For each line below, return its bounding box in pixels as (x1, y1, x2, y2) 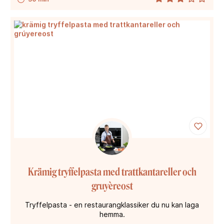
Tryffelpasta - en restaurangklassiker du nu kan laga (25, 200, 199, 209)
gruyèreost (91, 179, 133, 192)
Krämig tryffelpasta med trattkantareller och (27, 165, 196, 178)
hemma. (99, 209, 125, 218)
